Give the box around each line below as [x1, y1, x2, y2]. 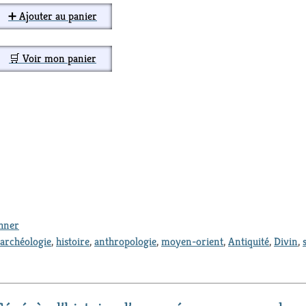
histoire [56, 234, 89, 249]
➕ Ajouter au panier [8, 8, 97, 23]
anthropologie [94, 234, 156, 249]
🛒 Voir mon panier [9, 51, 96, 66]
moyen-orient [161, 234, 223, 249]
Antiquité [228, 234, 269, 249]
